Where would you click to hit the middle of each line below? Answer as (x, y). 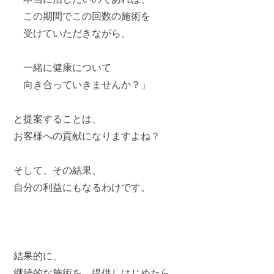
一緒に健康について (63, 68)
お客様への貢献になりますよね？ (87, 136)
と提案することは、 (58, 119)
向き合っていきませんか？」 (82, 85)
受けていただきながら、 (72, 33)
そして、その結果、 (58, 170)
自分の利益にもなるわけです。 (82, 187)
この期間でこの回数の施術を (82, 16)
